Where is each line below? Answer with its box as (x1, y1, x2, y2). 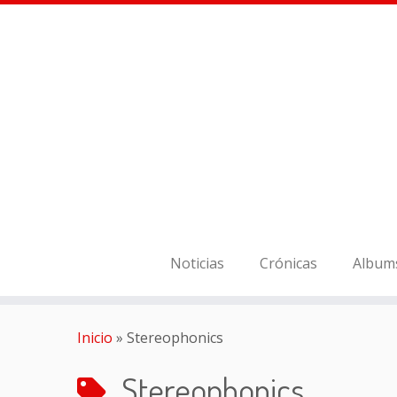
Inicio (77, 328, 113, 347)
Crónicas (260, 253, 318, 273)
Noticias (170, 253, 225, 273)
